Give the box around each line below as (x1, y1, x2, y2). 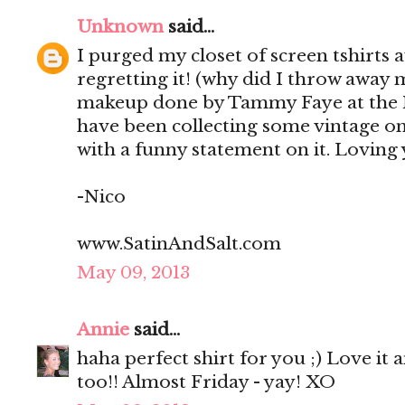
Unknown (77, 16, 164, 38)
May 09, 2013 (77, 262, 190, 284)
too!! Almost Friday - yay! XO (77, 372, 335, 393)
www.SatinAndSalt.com (77, 233, 281, 255)
